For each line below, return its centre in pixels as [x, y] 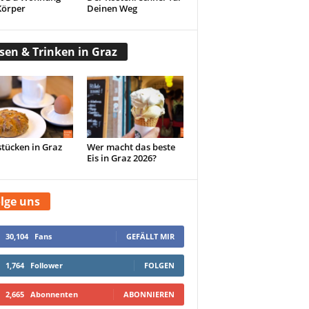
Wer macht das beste [131, 147]
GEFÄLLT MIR [150, 237]
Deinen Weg [112, 9]
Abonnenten [54, 295]
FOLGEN [159, 266]
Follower [46, 266]
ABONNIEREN [149, 295]
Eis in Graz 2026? [122, 158]
